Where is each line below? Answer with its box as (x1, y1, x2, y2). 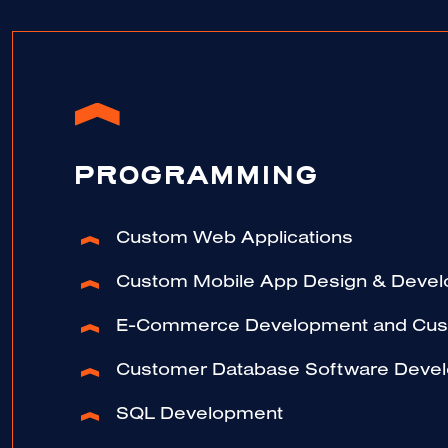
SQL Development (116, 407, 283, 426)
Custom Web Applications (116, 231, 353, 250)
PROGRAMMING (73, 159, 318, 195)
